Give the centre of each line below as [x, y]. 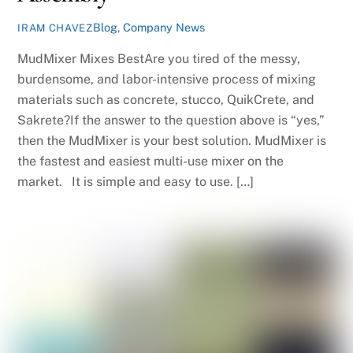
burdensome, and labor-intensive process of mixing [167, 79]
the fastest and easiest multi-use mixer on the [151, 161]
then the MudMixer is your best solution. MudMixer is [172, 140]
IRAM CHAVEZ [55, 28]
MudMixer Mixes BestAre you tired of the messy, [159, 58]
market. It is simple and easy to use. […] [136, 181]
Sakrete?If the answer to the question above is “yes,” [171, 120]
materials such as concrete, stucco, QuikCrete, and [166, 99]
